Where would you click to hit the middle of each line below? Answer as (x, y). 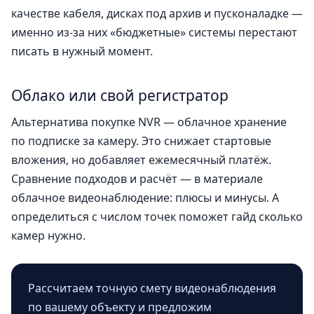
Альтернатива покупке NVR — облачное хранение (149, 122)
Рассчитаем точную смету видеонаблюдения (152, 288)
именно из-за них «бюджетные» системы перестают (154, 33)
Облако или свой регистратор (120, 95)
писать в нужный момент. (82, 52)
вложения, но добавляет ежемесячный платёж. (141, 160)
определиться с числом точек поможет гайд (135, 217)
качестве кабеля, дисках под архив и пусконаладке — (157, 14)
